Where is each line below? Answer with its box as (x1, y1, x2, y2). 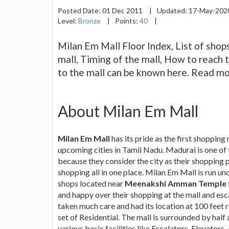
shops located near (58, 178, 125, 188)
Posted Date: (58, 6, 102, 15)
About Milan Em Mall (58, 101, 198, 120)
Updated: (157, 6, 189, 15)
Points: (115, 16, 140, 25)
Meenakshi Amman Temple (125, 178, 226, 188)
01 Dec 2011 (102, 6, 144, 15)
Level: (58, 16, 78, 25)
